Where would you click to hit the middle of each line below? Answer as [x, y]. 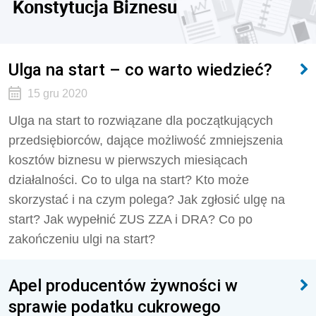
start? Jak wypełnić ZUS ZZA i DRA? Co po [130, 219]
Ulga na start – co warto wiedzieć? [140, 69]
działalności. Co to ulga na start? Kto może [129, 180]
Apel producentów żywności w [123, 285]
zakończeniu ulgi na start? [82, 239]
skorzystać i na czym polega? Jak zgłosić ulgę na [147, 200]
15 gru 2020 [57, 93]
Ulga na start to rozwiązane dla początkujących [141, 121]
